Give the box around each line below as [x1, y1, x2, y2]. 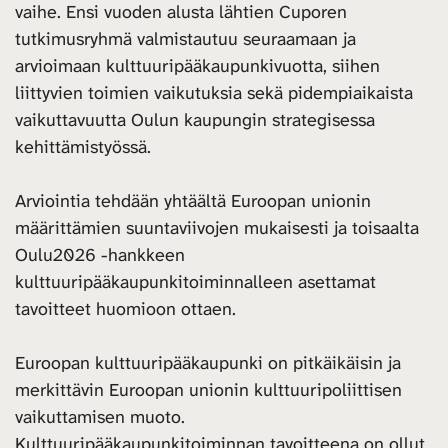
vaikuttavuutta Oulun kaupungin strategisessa [15, 108, 375, 133]
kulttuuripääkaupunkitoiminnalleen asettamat [15, 270, 376, 295]
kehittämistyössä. [15, 135, 151, 160]
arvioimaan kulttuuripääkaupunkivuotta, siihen [15, 54, 380, 79]
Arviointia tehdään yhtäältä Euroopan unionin [15, 189, 371, 214]
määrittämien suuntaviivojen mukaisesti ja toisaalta [15, 216, 419, 241]
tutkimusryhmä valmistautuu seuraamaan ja [15, 27, 356, 52]
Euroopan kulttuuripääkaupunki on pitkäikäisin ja [15, 351, 401, 376]
